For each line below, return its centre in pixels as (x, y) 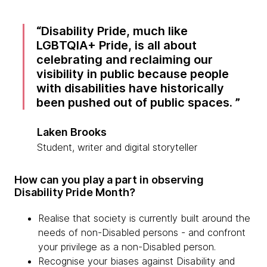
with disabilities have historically (131, 88)
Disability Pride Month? (76, 192)
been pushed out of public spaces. (136, 103)
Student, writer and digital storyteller (117, 147)
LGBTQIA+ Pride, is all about (117, 45)
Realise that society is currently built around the (144, 218)
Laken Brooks (72, 132)
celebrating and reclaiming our (125, 60)
